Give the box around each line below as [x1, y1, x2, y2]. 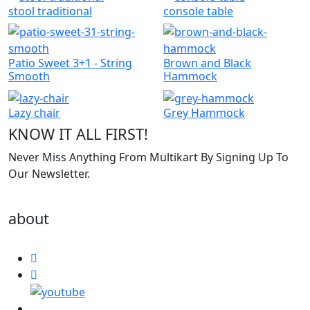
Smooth [8, 68, 50, 84]
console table [163, 3, 233, 19]
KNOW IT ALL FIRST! [8, 123, 148, 144]
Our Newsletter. [8, 165, 90, 181]
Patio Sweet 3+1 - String [8, 55, 132, 71]
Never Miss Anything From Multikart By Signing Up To [8, 149, 289, 165]
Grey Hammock [163, 104, 245, 120]
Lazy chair [8, 104, 60, 120]
